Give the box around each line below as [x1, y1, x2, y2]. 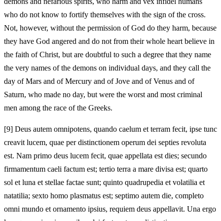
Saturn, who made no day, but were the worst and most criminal [4, 90, 202, 99]
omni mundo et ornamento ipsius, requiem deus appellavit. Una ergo [4, 204, 216, 213]
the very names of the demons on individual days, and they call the [4, 63, 211, 72]
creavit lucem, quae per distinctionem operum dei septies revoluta [4, 138, 206, 147]
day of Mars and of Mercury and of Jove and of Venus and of [4, 76, 194, 85]
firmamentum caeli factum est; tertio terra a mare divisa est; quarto [4, 164, 208, 173]
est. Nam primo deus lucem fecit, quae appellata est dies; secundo [4, 151, 207, 160]
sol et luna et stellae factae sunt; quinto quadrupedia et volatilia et [4, 178, 205, 186]
